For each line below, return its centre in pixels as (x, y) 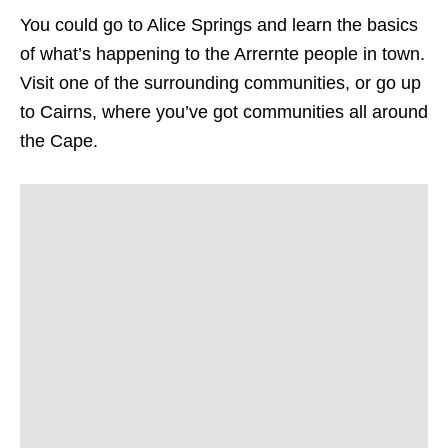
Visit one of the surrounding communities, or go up (220, 83)
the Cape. (59, 141)
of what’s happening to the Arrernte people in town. (222, 54)
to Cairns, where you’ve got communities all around (224, 112)
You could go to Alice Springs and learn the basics (219, 25)
